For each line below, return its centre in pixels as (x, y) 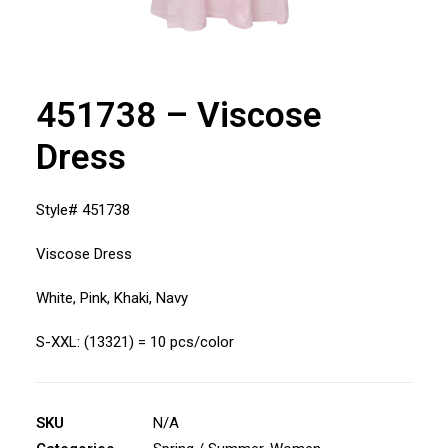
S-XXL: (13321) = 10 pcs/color (135, 342)
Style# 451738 (83, 210)
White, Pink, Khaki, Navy (112, 298)
